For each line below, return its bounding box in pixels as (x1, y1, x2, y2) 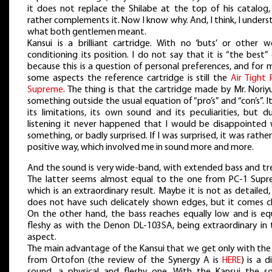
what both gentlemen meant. (27, 27, 146, 38)
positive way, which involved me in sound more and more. (27, 143, 254, 153)
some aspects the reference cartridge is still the (27, 73, 231, 84)
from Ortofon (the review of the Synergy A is (27, 255, 222, 265)
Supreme (27, 85, 63, 95)
